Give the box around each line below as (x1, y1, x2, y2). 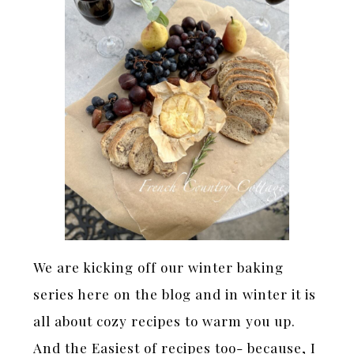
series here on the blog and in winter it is (33, 284, 317, 303)
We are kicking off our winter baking (33, 258, 284, 276)
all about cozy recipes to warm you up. (33, 311, 296, 330)
